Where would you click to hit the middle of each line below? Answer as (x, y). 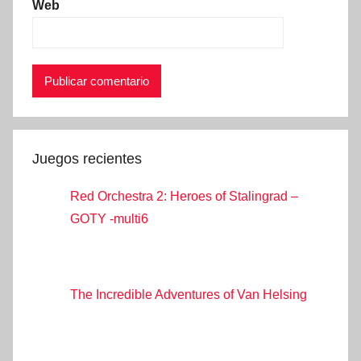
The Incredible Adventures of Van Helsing (189, 294)
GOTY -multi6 (109, 218)
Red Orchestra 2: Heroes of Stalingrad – (184, 196)
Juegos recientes (87, 159)
